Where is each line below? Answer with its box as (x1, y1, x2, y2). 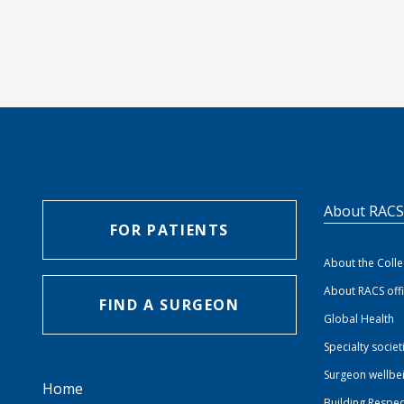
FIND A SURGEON (99, 295, 240, 316)
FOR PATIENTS (109, 219, 229, 240)
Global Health (324, 310, 395, 326)
